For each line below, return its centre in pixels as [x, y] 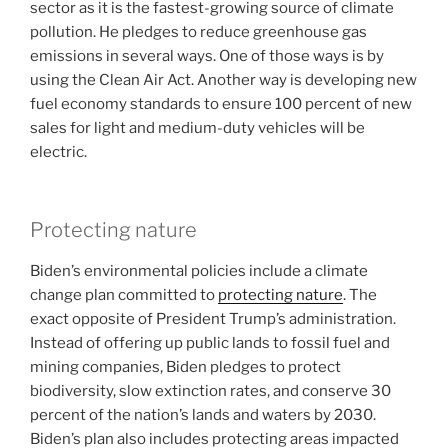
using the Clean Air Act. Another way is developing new [223, 79]
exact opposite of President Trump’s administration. [213, 319]
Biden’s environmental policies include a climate [199, 271]
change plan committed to [124, 295]
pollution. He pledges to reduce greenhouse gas [198, 31]
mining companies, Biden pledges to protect [185, 367]
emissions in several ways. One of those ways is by [207, 55]
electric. [58, 151]
